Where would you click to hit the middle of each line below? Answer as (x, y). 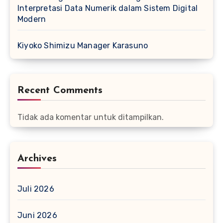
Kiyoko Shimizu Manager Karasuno (83, 46)
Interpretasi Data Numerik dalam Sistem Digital (108, 8)
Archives (37, 159)
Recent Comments (60, 91)
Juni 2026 (37, 216)
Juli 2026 (36, 189)
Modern (32, 19)
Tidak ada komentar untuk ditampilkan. (91, 117)
